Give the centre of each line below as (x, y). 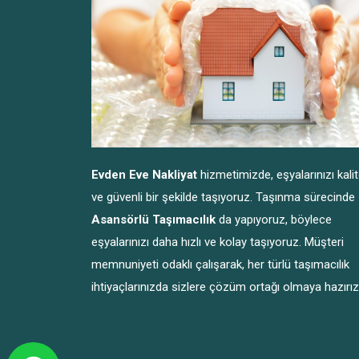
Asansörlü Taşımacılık (153, 220)
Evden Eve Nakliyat (144, 175)
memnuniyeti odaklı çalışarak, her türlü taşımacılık (220, 265)
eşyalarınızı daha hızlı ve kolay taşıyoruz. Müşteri (218, 242)
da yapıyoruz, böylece (274, 220)
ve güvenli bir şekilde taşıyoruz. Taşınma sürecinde (223, 198)
